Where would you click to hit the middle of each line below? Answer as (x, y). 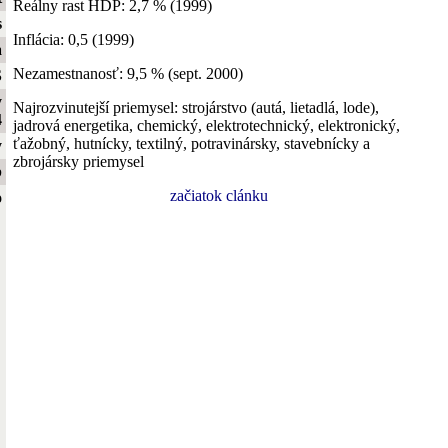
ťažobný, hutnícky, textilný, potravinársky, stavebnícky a (191, 143)
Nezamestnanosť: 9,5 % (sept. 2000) (128, 73)
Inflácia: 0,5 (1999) (73, 39)
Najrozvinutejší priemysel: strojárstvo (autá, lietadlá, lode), (196, 107)
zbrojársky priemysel (78, 161)
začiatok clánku (218, 195)
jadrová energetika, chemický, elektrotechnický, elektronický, (206, 125)
